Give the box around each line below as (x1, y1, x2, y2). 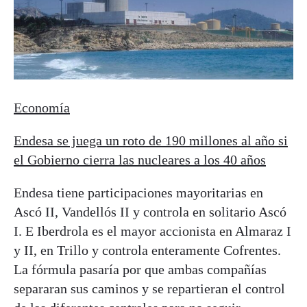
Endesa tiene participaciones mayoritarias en (14, 185, 263, 201)
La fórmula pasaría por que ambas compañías (14, 262, 267, 278)
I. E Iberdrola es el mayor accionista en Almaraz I (14, 223, 291, 239)
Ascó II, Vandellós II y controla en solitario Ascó (14, 204, 286, 220)
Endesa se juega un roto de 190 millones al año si (14, 133, 288, 149)
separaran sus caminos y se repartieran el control (14, 281, 288, 297)
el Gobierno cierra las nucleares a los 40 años (14, 152, 266, 168)
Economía (14, 100, 70, 116)
